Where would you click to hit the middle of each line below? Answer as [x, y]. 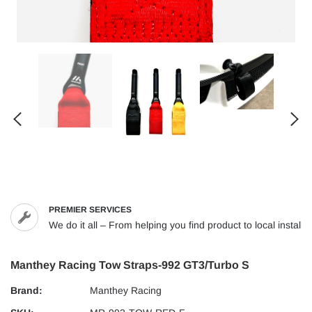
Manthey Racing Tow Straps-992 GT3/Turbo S [130, 265]
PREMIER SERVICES [90, 210]
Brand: [26, 291]
